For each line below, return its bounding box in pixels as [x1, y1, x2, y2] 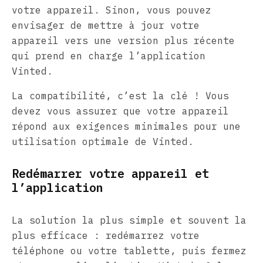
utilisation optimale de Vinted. [12, 135, 194, 147]
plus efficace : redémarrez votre [12, 229, 200, 241]
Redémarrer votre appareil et [12, 165, 209, 181]
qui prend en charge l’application [12, 49, 205, 62]
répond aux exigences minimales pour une [12, 120, 241, 132]
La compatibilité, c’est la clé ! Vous [12, 89, 229, 102]
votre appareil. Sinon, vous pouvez [12, 4, 211, 16]
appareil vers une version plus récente [12, 34, 235, 46]
